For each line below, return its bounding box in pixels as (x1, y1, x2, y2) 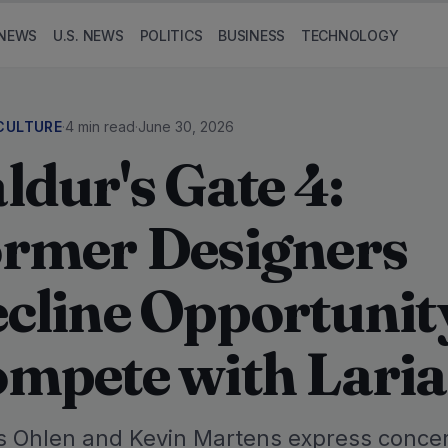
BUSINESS (218, 26, 286, 44)
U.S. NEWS (53, 26, 124, 44)
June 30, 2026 (137, 118, 234, 135)
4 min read (64, 118, 135, 135)
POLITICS (139, 26, 203, 44)
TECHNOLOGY (301, 26, 399, 44)
